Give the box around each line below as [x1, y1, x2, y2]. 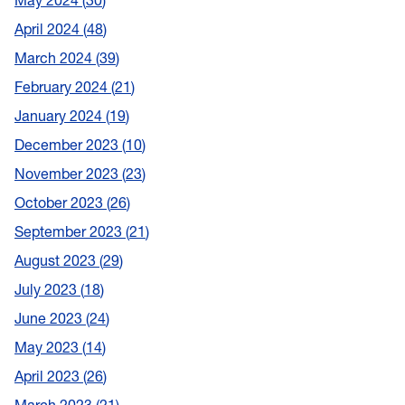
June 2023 [14, 309, 86, 328]
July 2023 [14, 280, 80, 299]
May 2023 [14, 338, 82, 357]
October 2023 [14, 193, 107, 212]
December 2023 [14, 136, 122, 155]
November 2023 [14, 165, 122, 184]
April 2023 [14, 367, 83, 386]
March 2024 [14, 49, 96, 68]
